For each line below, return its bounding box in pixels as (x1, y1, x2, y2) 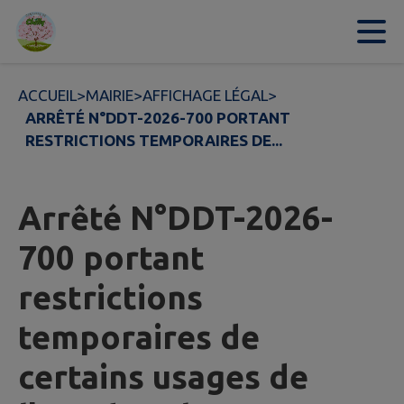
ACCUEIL (18, 87, 77, 104)
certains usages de (18, 358, 308, 396)
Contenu (36, 23, 96, 41)
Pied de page (261, 23, 352, 41)
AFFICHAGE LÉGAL (142, 87, 268, 104)
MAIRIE (86, 87, 133, 104)
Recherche (170, 23, 243, 41)
